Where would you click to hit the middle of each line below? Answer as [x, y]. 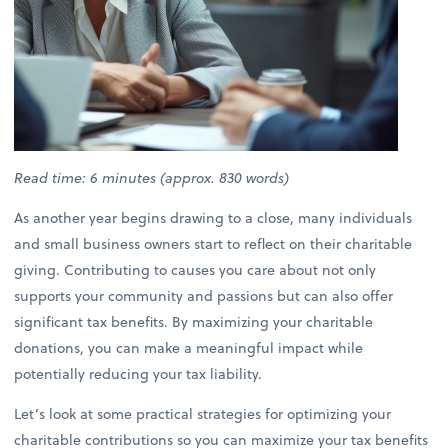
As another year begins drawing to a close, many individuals [213, 218]
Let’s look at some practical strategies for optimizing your [203, 414]
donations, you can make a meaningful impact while [189, 348]
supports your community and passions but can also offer [204, 296]
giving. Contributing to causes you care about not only [195, 270]
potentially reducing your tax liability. [144, 374]
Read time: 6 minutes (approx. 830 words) [152, 178]
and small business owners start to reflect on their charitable [213, 244]
